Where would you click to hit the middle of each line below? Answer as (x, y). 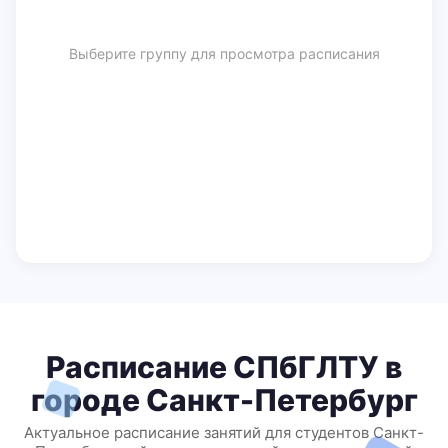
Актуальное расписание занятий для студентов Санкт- (224, 432)
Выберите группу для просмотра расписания (224, 53)
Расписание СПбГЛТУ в (224, 367)
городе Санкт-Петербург (224, 400)
